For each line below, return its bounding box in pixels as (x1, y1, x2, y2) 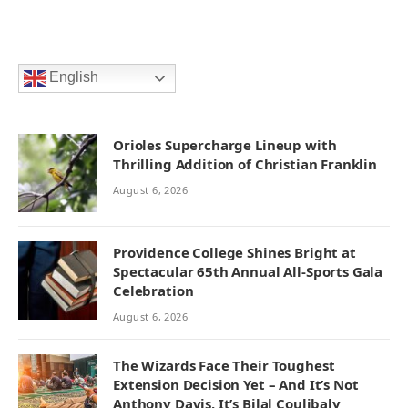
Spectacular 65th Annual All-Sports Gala (113, 262, 383, 281)
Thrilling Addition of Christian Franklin (113, 155, 378, 174)
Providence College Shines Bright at (113, 243, 356, 262)
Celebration (113, 281, 194, 301)
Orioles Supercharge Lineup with (113, 136, 337, 155)
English (46, 69, 98, 86)
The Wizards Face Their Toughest (113, 356, 335, 375)
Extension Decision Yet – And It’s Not (113, 375, 359, 394)
